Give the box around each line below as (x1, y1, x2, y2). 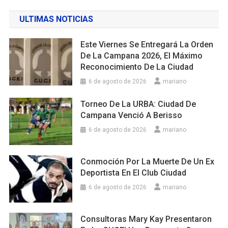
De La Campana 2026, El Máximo (80, 51, 203, 61)
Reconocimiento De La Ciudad (80, 62, 194, 72)
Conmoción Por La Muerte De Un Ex (80, 156, 215, 166)
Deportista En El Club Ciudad (80, 167, 187, 178)
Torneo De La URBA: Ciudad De (80, 99, 196, 109)
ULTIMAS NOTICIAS (19, 14, 93, 24)
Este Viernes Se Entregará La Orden (80, 40, 214, 50)
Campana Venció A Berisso (80, 110, 183, 121)
